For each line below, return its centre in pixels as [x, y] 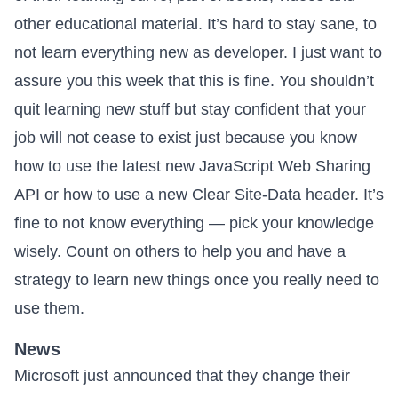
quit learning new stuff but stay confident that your [190, 109]
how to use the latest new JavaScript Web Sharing [192, 166]
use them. [49, 308]
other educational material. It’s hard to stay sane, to [195, 24]
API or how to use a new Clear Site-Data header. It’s [199, 194]
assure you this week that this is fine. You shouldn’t [194, 80]
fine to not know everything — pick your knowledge [194, 223]
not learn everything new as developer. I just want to [198, 52]
